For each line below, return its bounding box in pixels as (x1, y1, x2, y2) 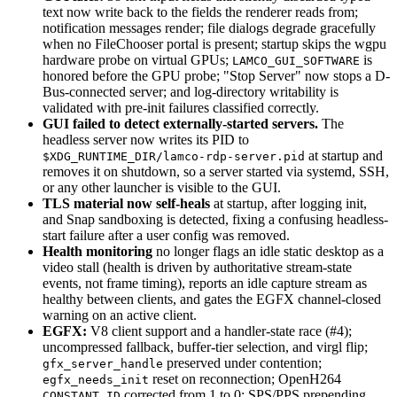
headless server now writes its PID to (43, 132, 249, 148)
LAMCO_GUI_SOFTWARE (232, 54, 360, 68)
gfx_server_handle (43, 357, 163, 371)
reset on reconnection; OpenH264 (149, 371, 341, 387)
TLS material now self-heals (43, 196, 210, 212)
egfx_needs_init (43, 373, 149, 387)
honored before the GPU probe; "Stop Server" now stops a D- (43, 68, 390, 84)
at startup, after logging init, (210, 196, 367, 212)
